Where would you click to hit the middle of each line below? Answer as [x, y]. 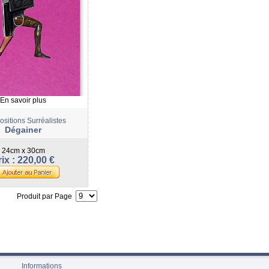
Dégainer [23, 130]
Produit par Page [46, 196]
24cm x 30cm [23, 151]
